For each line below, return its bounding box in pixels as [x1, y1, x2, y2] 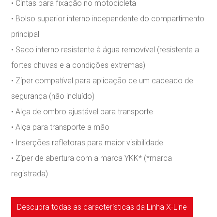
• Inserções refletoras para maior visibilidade [11, 138, 164, 148]
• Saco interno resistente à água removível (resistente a [11, 45, 200, 55]
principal [11, 30, 40, 39]
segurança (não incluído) [11, 92, 95, 101]
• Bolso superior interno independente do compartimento [11, 14, 205, 24]
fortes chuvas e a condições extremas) [11, 61, 146, 70]
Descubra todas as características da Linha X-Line [17, 202, 187, 212]
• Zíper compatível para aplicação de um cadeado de [11, 76, 194, 86]
